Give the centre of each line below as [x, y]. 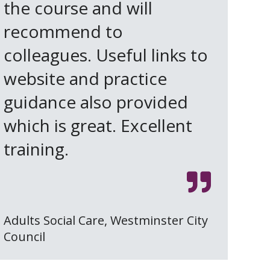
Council [24, 237]
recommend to [63, 32]
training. [36, 149]
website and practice [85, 79]
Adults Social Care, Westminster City [106, 221]
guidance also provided [96, 102]
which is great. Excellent [98, 126]
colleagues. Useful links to [106, 55]
